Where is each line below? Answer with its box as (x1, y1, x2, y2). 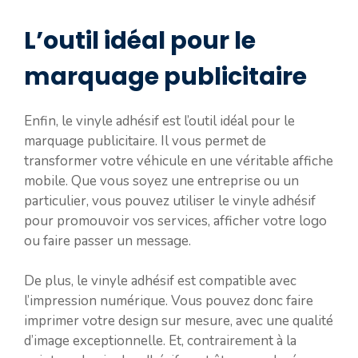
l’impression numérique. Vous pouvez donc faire (24, 292, 313, 311)
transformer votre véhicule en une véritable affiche (24, 151, 333, 170)
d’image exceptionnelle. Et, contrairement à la (24, 332, 296, 351)
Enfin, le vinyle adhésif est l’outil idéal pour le (24, 111, 295, 130)
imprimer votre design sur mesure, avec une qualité (24, 312, 333, 331)
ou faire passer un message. (24, 231, 191, 250)
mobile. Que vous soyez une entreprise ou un (24, 171, 299, 190)
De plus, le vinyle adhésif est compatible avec (24, 272, 296, 291)
